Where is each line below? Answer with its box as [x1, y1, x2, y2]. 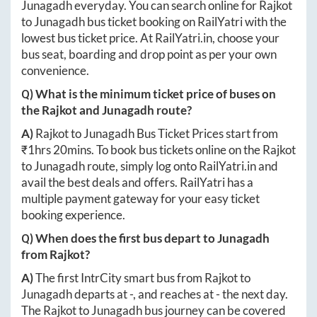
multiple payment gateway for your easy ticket [21, 190, 260, 206]
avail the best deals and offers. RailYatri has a [21, 174, 253, 190]
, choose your [212, 30, 279, 45]
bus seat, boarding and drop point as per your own [21, 46, 277, 62]
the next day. [220, 286, 288, 301]
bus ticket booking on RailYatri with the [85, 13, 287, 29]
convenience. [21, 62, 89, 78]
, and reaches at [133, 286, 216, 301]
